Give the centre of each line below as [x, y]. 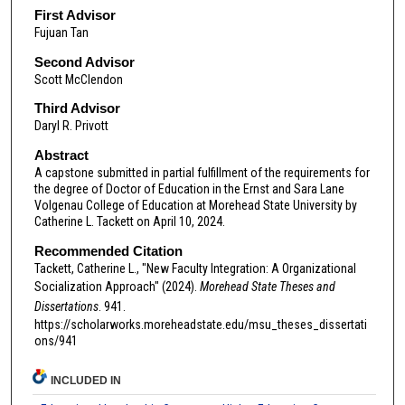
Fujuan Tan [61, 33]
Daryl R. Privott [71, 126]
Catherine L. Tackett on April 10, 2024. [129, 222]
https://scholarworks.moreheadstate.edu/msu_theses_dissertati [200, 324]
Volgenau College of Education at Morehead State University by [195, 206]
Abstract [61, 155]
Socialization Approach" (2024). [117, 286]
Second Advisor [84, 61]
